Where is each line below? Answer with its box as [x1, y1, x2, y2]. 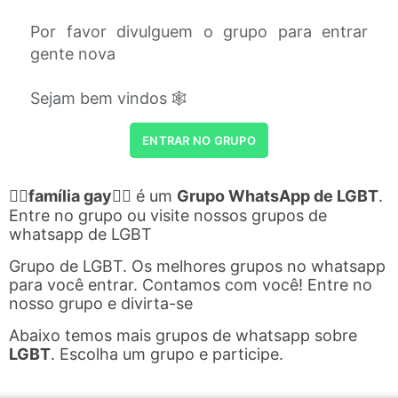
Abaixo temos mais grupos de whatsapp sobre [9, 326, 357, 345]
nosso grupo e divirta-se [9, 294, 193, 313]
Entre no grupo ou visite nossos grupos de [9, 206, 327, 225]
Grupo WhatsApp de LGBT [177, 187, 378, 205]
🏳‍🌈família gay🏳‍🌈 [9, 187, 131, 205]
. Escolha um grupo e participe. [51, 345, 283, 363]
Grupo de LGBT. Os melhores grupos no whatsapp [9, 257, 386, 275]
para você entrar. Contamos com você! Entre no [9, 275, 372, 294]
